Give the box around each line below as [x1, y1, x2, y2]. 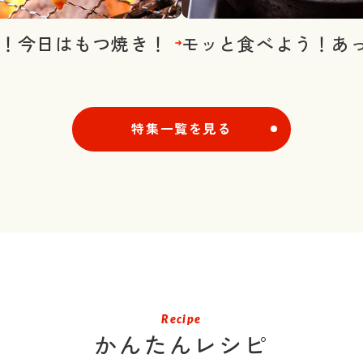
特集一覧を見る [131, 117, 232, 138]
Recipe [161, 311, 202, 326]
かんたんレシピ [94, 327, 269, 361]
